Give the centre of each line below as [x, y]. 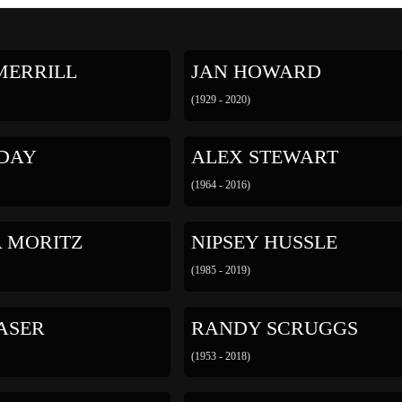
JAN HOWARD [257, 72]
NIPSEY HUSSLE [265, 243]
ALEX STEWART [265, 157]
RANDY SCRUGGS [275, 328]
